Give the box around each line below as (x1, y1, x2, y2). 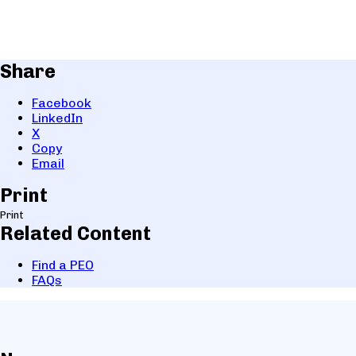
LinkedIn (32, 110, 83, 126)
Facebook (32, 95, 91, 110)
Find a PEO (32, 257, 94, 273)
